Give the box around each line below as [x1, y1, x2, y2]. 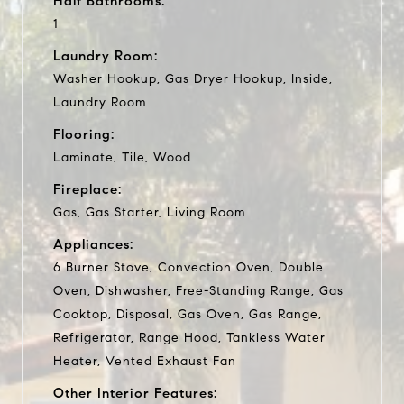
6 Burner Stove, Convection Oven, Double [53, 259, 324, 275]
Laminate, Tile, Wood [53, 149, 191, 165]
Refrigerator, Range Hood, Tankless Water [53, 329, 326, 345]
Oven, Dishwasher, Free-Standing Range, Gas [53, 282, 344, 298]
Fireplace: [53, 180, 122, 197]
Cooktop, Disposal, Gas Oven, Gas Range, [53, 306, 322, 322]
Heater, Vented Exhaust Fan [53, 353, 236, 369]
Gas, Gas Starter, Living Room [53, 204, 245, 220]
